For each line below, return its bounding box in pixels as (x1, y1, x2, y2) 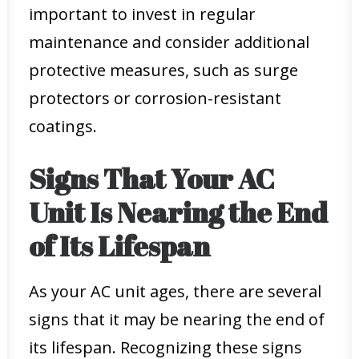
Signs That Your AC (29, 159, 275, 197)
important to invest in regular (29, 3, 256, 25)
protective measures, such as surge (29, 59, 298, 81)
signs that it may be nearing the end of (29, 309, 325, 330)
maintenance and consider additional (29, 31, 309, 53)
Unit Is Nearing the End (29, 193, 328, 231)
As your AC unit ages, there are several (29, 280, 321, 302)
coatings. (29, 115, 97, 137)
